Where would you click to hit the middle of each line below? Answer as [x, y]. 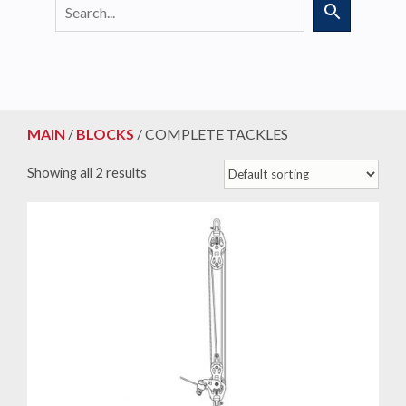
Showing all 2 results [87, 173]
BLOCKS [105, 134]
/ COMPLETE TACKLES [211, 134]
